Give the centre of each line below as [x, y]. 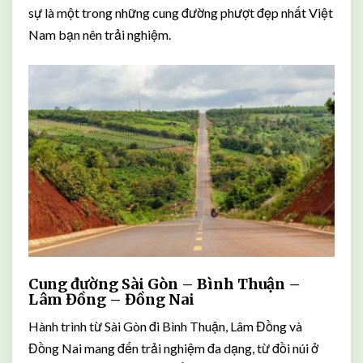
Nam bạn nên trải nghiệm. [100, 35]
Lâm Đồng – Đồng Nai [111, 299]
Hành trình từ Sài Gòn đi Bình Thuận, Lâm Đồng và [165, 326]
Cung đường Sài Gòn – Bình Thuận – [164, 284]
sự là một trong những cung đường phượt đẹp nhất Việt [181, 13]
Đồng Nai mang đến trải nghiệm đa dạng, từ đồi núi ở [173, 348]
